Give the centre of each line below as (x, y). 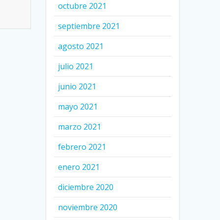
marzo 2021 (80, 127)
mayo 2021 (78, 107)
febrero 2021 (82, 147)
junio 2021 (77, 87)
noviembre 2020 (88, 207)
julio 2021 (76, 67)
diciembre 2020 (86, 187)
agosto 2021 (81, 46)
